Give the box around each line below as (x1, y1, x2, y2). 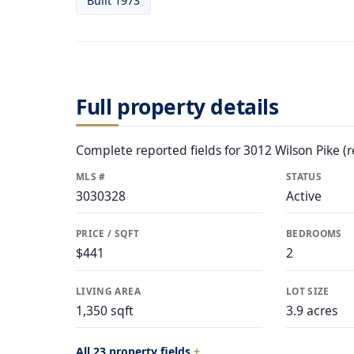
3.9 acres (286, 301, 338, 319)
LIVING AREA (76, 284, 141, 297)
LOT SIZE (286, 284, 330, 297)
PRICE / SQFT (76, 227, 140, 240)
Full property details (76, 92, 279, 121)
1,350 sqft (76, 301, 134, 319)
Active (286, 186, 322, 205)
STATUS (286, 169, 322, 183)
